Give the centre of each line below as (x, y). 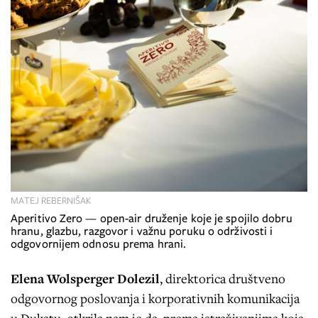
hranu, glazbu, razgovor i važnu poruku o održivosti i (142, 231)
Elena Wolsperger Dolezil (85, 278)
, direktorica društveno (223, 278)
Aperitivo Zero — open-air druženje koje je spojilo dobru (152, 218)
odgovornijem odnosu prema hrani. (99, 243)
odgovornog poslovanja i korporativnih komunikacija (155, 298)
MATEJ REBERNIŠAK (51, 200)
